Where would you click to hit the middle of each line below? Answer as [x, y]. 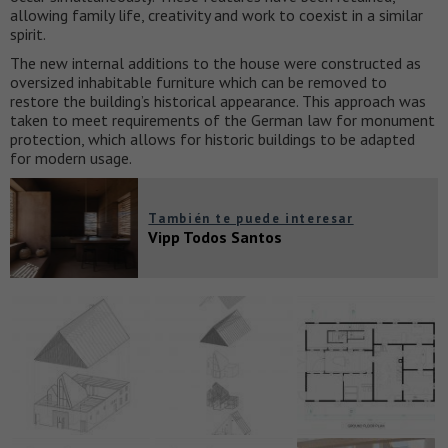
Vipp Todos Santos [215, 237]
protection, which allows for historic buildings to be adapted [212, 139]
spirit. [28, 34]
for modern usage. [71, 158]
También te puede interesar [251, 219]
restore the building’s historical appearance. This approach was [218, 101]
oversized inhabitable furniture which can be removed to [198, 82]
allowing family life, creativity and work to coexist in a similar [216, 15]
